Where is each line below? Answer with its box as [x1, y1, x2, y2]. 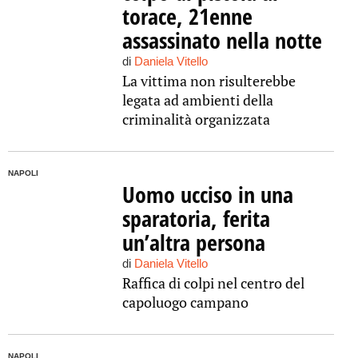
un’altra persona [121, 227, 265, 257]
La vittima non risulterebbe [121, 71, 296, 90]
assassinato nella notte [121, 25, 322, 55]
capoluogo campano [121, 292, 249, 312]
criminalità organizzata [121, 109, 270, 129]
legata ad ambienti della [121, 90, 273, 109]
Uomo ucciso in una [121, 179, 293, 209]
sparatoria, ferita [121, 203, 270, 233]
